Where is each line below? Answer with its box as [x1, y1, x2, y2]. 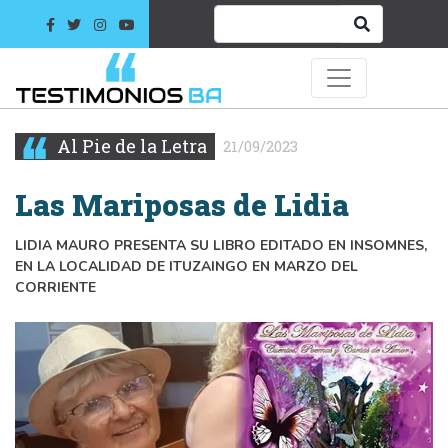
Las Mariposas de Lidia [15, 185, 349, 224]
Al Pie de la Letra [53, 133, 207, 158]
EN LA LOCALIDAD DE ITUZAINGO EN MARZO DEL [15, 256, 358, 276]
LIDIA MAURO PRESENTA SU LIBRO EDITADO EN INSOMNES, [15, 235, 427, 255]
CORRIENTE [15, 277, 96, 297]
